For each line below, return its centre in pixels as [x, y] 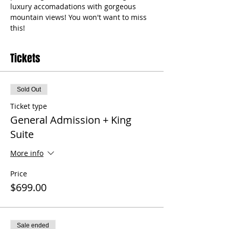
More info [27, 153]
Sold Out [29, 89]
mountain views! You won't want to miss [79, 17]
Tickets [25, 58]
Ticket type [29, 106]
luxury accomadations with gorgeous [74, 6]
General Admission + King [71, 120]
